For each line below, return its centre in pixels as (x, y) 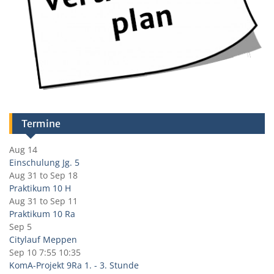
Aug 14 (23, 149)
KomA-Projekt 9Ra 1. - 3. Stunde (74, 265)
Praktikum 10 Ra (42, 213)
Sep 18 (64, 175)
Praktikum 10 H (40, 188)
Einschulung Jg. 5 (44, 162)
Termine (41, 123)
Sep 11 (64, 201)
